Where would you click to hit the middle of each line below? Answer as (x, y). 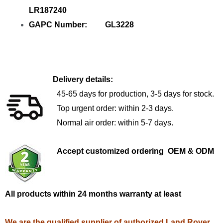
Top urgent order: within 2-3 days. (115, 108)
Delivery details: (59, 79)
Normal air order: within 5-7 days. (115, 122)
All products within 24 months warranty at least (93, 194)
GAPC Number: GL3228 (81, 24)
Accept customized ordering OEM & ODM (137, 151)
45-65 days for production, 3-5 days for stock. (135, 94)
